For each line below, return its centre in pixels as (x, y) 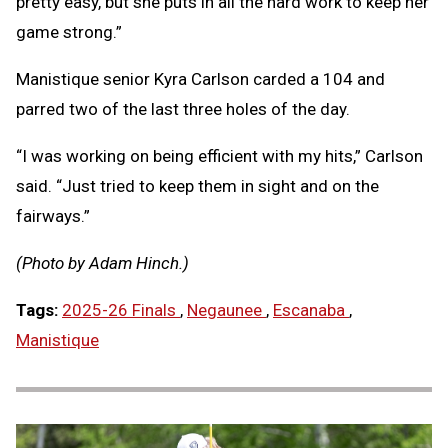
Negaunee (226, 309)
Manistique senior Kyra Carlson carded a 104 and (200, 78)
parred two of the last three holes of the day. (183, 108)
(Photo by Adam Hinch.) (102, 262)
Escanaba (311, 309)
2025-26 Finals (121, 309)
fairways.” (53, 215)
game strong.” (69, 31)
